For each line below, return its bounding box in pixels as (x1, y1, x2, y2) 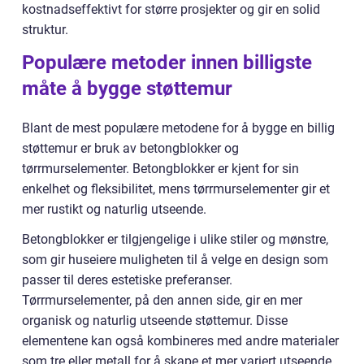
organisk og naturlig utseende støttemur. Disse (22, 313, 288, 329)
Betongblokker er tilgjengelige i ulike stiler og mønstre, (22, 232, 328, 248)
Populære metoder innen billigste (22, 51, 312, 75)
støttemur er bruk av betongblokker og (22, 141, 239, 157)
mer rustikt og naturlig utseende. (22, 201, 206, 218)
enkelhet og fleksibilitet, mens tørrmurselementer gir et (22, 181, 330, 197)
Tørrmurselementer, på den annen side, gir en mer (22, 292, 302, 309)
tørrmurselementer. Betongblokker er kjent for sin (22, 161, 299, 177)
